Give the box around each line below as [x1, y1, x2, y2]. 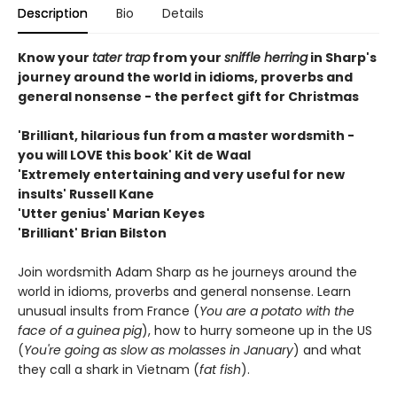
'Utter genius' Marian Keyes [18, 205, 205, 223]
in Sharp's [307, 49, 377, 67]
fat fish [199, 361, 241, 379]
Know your [18, 49, 92, 67]
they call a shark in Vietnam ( [18, 361, 199, 379]
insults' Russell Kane [18, 185, 154, 204]
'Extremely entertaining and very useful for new [18, 166, 345, 184]
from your [150, 49, 224, 67]
